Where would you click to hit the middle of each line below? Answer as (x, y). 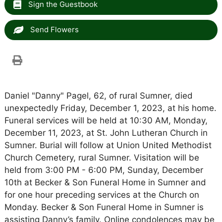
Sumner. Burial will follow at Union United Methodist (108, 145)
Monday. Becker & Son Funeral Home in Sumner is (104, 207)
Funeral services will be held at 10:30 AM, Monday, (106, 120)
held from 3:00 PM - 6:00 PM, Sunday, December (104, 170)
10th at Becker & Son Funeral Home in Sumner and (105, 182)
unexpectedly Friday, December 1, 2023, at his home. (110, 108)
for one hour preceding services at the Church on (102, 195)
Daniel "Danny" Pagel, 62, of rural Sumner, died (98, 96)
